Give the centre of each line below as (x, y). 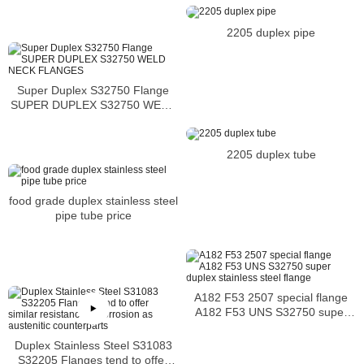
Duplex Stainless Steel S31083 (93, 345)
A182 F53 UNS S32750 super (271, 312)
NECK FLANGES (93, 119)
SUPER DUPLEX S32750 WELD (93, 104)
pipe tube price (93, 215)
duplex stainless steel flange (271, 326)
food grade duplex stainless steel (93, 200)
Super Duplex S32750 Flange (93, 90)
